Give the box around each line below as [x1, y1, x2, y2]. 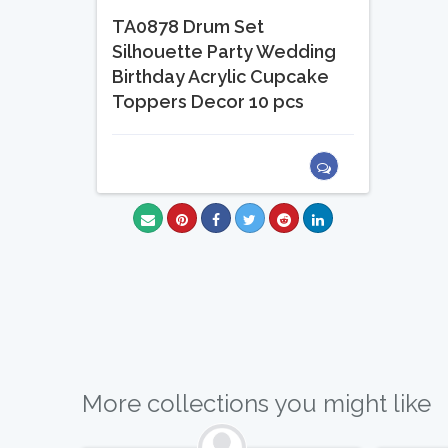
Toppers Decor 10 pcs [112, 91, 305, 113]
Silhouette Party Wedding [112, 41, 337, 63]
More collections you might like [82, 389, 432, 419]
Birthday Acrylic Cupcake [112, 66, 330, 88]
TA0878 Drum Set [112, 16, 265, 38]
